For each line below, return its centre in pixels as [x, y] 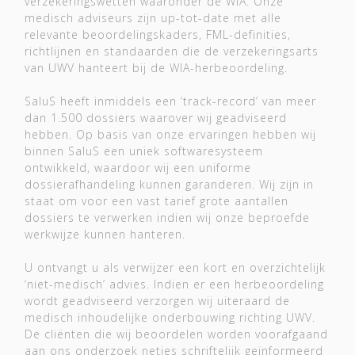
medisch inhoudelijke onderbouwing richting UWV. [170, 317]
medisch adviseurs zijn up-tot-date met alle [153, 18]
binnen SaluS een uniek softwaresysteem [144, 151]
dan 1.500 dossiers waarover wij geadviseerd [156, 118]
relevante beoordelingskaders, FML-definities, [158, 34]
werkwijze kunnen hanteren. [107, 234]
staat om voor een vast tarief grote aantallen [157, 201]
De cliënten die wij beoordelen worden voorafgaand [176, 334]
